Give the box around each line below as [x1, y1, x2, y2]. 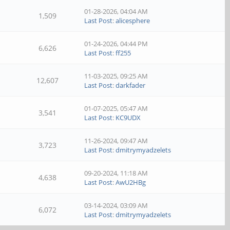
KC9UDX [116, 113, 141, 122]
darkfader [116, 81, 146, 90]
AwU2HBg [116, 178, 146, 187]
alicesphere [116, 16, 150, 25]
